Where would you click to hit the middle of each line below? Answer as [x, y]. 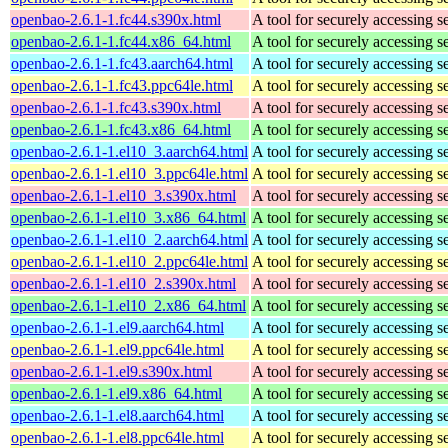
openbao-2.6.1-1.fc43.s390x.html [116, 107]
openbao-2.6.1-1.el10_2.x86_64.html [128, 305]
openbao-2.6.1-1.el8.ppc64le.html [117, 437]
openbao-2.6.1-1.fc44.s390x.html [116, 19]
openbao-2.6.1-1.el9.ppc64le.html [117, 349]
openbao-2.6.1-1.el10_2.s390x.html [123, 283]
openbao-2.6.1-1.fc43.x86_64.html [121, 129]
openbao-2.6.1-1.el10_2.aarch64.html [129, 239]
